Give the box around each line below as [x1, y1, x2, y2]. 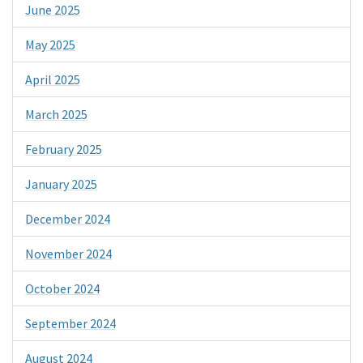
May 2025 [25, 36, 75, 53]
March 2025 [25, 105, 88, 122]
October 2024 [25, 280, 100, 297]
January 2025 [25, 175, 97, 192]
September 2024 [25, 314, 116, 331]
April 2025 [25, 70, 80, 88]
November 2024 [25, 245, 112, 262]
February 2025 [25, 140, 102, 157]
